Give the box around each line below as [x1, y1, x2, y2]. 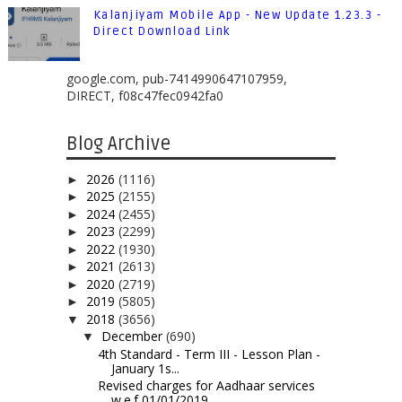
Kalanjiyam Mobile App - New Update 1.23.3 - [92, 8, 382, 23]
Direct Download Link [92, 24, 231, 39]
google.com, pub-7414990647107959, [66, 70, 287, 88]
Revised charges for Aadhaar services [97, 377, 315, 395]
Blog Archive [66, 133, 170, 156]
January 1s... [110, 359, 179, 377]
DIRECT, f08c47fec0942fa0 [66, 87, 223, 105]
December [100, 328, 166, 345]
